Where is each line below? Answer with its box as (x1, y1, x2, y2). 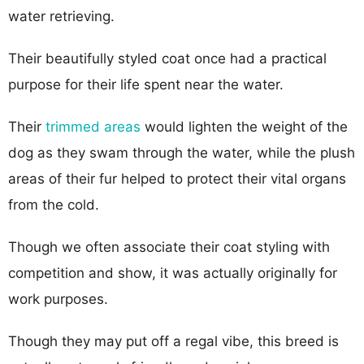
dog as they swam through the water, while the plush (8, 144, 355, 161)
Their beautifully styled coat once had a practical (8, 50, 327, 67)
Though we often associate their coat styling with (8, 238, 330, 255)
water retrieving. (8, 7, 115, 24)
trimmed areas (45, 118, 141, 135)
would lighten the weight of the (141, 118, 348, 135)
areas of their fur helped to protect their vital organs (8, 170, 346, 187)
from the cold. (8, 196, 99, 213)
